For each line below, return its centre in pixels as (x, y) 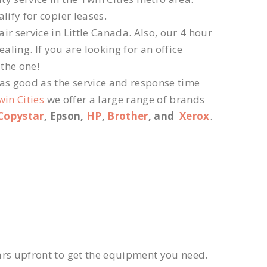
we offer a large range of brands (125, 100)
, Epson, (65, 116)
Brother (128, 116)
